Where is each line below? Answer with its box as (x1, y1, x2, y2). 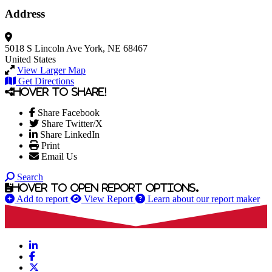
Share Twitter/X (41, 118, 103, 129)
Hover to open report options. (12, 182, 199, 192)
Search (17, 171, 43, 182)
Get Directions (18, 75, 74, 86)
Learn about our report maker (148, 193, 260, 204)
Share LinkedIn (40, 129, 100, 140)
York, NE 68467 (84, 42, 148, 53)
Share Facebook (38, 107, 100, 118)
